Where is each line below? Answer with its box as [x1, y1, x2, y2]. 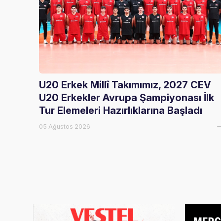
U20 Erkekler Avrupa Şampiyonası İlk [39, 92, 215, 104]
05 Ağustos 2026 [39, 123, 91, 130]
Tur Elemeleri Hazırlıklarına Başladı [39, 105, 203, 116]
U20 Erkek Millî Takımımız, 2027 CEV [39, 79, 212, 91]
